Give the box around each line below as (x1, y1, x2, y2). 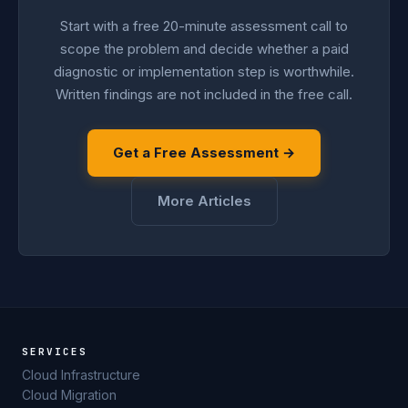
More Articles (157, 192, 251, 209)
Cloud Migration (22, 387, 117, 403)
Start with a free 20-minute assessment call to (60, 17, 348, 35)
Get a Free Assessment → (113, 144, 295, 161)
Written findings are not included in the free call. (56, 86, 352, 103)
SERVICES (22, 345, 87, 358)
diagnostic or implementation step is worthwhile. (54, 63, 354, 80)
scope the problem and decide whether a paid (59, 40, 349, 57)
